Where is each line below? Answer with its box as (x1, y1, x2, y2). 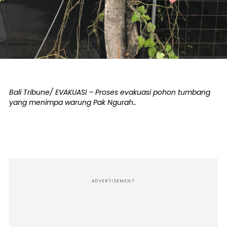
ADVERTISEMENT (92, 178, 135, 184)
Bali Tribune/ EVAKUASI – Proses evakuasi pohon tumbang (9, 87, 210, 97)
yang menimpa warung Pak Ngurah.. (9, 97, 136, 107)
